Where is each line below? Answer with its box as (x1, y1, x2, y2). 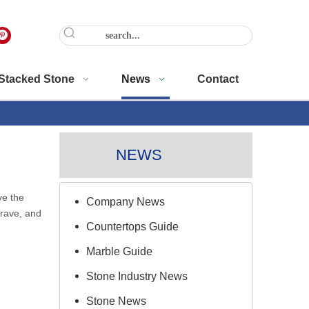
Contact (197, 73, 239, 85)
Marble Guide (86, 246, 152, 257)
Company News (86, 196, 165, 208)
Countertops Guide (86, 221, 179, 232)
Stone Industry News (86, 270, 188, 282)
